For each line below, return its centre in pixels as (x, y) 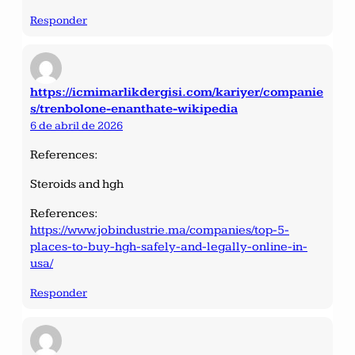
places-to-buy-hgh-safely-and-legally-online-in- (169, 246)
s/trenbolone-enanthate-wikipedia (134, 109)
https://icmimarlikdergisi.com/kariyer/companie (177, 92)
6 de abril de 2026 (76, 125)
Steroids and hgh (77, 184)
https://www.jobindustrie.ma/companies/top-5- (160, 230)
